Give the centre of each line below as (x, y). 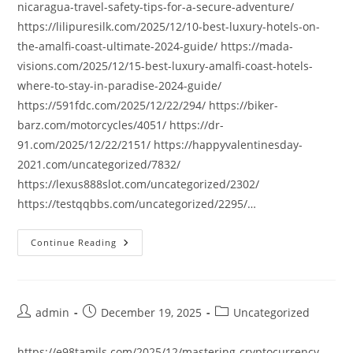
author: (36, 328)
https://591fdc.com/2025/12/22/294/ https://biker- (148, 105)
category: (239, 328)
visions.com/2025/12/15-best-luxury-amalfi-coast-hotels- (165, 66)
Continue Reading (74, 242)
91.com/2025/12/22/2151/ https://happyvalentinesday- (160, 145)
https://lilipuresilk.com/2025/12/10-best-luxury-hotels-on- (169, 26)
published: (111, 328)
